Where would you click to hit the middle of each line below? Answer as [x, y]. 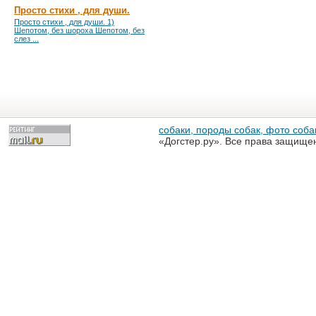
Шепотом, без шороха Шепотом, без [79, 30]
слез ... [26, 39]
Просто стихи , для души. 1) [64, 22]
